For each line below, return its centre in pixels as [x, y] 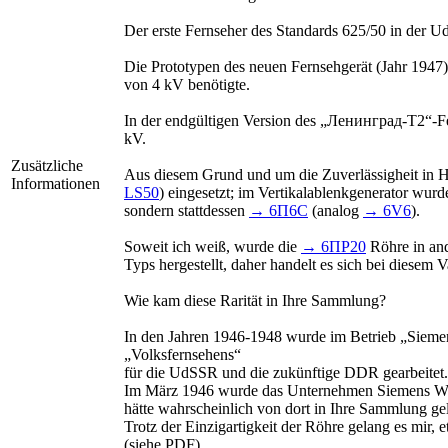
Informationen [55, 184]
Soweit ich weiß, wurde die [212, 247]
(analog [335, 211]
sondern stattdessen [186, 211]
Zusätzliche [47, 166]
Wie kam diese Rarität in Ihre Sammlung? [255, 301]
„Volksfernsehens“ [182, 355]
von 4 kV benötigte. [187, 85]
